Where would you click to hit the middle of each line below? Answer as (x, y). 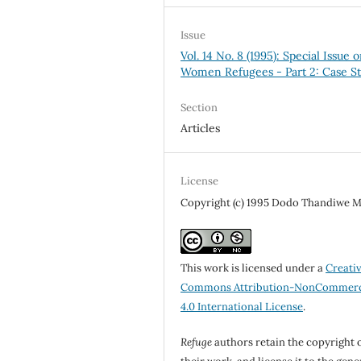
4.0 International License (242, 306)
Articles (201, 128)
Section (199, 107)
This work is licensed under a (253, 268)
